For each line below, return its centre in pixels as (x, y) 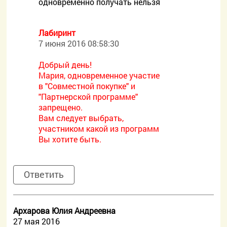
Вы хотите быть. (70, 139)
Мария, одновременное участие (99, 75)
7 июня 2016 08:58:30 (79, 43)
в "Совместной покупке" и (87, 86)
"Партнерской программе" (88, 97)
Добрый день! (65, 65)
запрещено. (61, 107)
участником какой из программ (99, 128)
